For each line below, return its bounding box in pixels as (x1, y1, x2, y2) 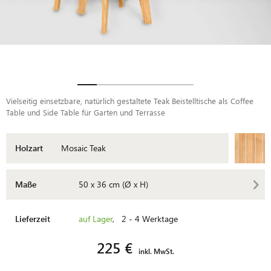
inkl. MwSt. (138, 246, 174, 256)
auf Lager (79, 212, 113, 224)
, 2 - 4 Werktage (113, 212, 178, 224)
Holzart (15, 142, 43, 154)
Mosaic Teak (61, 142, 106, 154)
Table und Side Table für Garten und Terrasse (6, 106, 165, 117)
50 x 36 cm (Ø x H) (79, 178, 148, 190)
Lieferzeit (15, 212, 50, 224)
